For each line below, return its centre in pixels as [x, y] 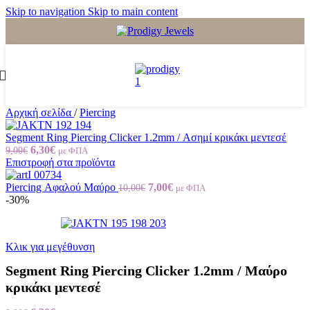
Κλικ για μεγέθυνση [50, 247]
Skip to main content [133, 11]
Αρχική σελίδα [40, 112]
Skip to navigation [47, 11]
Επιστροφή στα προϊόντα [60, 162]
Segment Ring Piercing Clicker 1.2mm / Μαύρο [146, 271]
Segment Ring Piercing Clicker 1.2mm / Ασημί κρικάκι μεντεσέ [146, 137]
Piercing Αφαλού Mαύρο [62, 187]
